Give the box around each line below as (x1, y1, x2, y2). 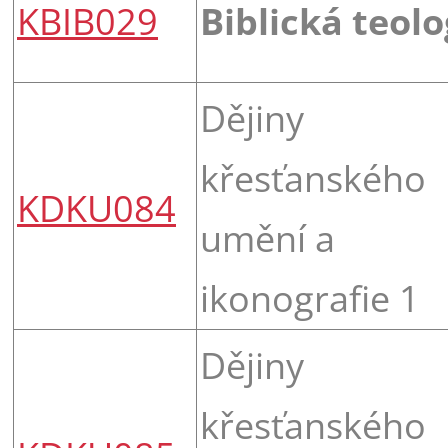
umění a (200, 213, 335, 262)
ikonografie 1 (200, 273, 420, 322)
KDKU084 (17, 183, 176, 232)
